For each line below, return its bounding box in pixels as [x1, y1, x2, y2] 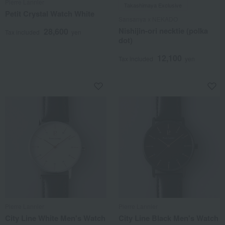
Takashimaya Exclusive [124, 1, 182, 9]
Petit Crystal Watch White [5, 8, 94, 19]
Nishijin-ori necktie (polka [119, 25, 208, 36]
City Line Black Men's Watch [119, 212, 218, 223]
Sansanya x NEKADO [119, 15, 178, 23]
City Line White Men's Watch [5, 212, 105, 223]
